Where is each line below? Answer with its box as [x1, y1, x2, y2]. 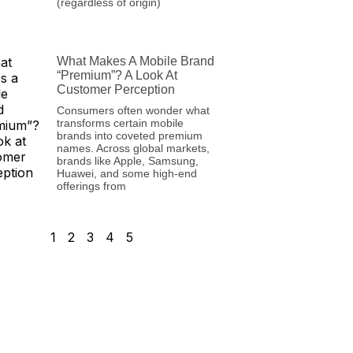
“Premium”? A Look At [56, 69, 177, 83]
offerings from [56, 180, 126, 193]
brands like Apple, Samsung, [56, 154, 199, 168]
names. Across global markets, [56, 142, 210, 155]
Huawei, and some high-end [56, 167, 197, 180]
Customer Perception [56, 83, 175, 97]
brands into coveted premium [56, 129, 203, 143]
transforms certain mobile [56, 117, 184, 130]
